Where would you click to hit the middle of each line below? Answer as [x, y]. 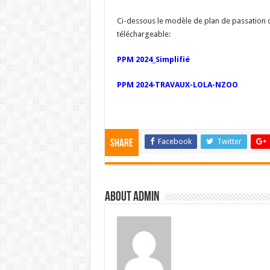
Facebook [174, 141]
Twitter [229, 141]
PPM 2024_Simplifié [153, 59]
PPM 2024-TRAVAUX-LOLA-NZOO [177, 84]
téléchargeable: [143, 34]
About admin [132, 197]
